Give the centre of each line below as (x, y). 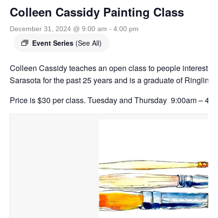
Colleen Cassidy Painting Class (97, 12)
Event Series (54, 43)
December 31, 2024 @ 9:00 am (58, 29)
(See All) (89, 43)
